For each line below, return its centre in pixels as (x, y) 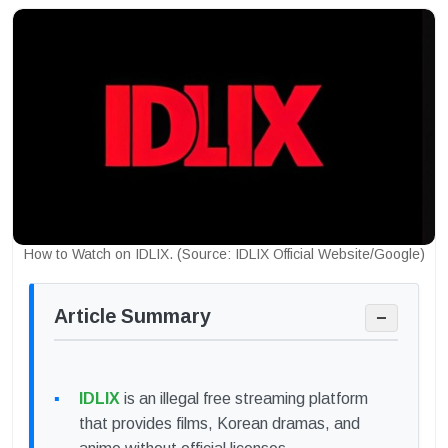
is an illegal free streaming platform (244, 399)
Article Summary (132, 316)
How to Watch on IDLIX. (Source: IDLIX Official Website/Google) (224, 254)
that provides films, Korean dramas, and (219, 424)
